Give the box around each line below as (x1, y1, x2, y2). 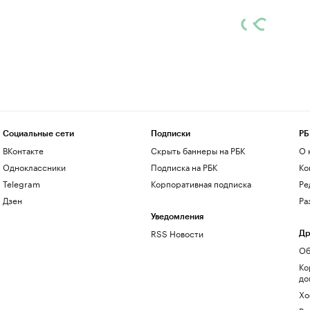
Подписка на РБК (150, 160, 217, 173)
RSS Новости (150, 226, 203, 239)
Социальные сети (2, 129, 74, 138)
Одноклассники (2, 160, 66, 173)
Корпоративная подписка (150, 176, 251, 190)
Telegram (2, 176, 40, 190)
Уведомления (150, 212, 203, 221)
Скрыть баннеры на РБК (150, 143, 245, 156)
